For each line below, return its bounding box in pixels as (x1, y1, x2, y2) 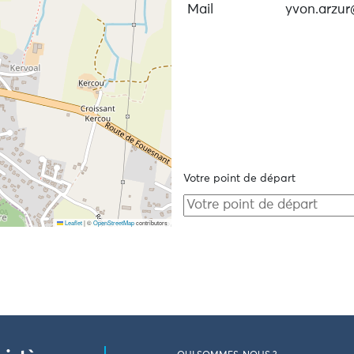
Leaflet (62, 218, 82, 227)
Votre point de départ (183, 173, 296, 184)
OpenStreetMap (92, 218, 134, 227)
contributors (134, 218, 168, 227)
